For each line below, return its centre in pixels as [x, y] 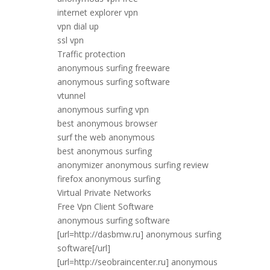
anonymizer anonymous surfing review [133, 165]
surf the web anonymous [106, 137]
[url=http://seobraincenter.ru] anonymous [137, 262]
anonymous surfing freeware [113, 68]
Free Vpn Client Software [105, 206]
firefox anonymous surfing [108, 179]
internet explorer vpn [97, 12]
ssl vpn [70, 40]
